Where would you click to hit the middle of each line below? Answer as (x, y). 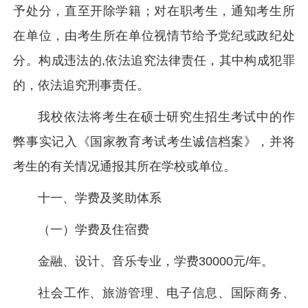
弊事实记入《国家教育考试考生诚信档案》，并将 (154, 142)
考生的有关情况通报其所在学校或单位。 (125, 166)
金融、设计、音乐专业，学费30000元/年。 (156, 261)
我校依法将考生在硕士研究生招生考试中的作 (166, 117)
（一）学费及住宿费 (94, 230)
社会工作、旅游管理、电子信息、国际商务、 (166, 293)
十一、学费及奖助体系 (100, 198)
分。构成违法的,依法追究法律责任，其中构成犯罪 (154, 60)
